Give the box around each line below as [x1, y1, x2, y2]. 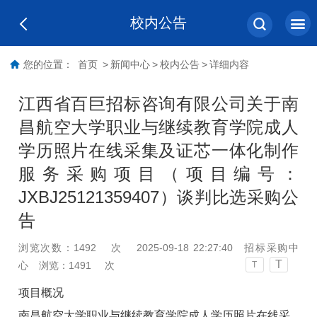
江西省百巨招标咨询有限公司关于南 [18, 93, 299, 113]
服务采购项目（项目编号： [18, 163, 299, 183]
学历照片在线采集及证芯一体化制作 [18, 140, 299, 160]
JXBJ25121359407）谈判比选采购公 [18, 187, 299, 207]
